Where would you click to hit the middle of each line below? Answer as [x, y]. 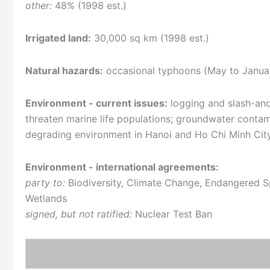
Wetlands [46, 199]
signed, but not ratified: [79, 214]
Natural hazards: [64, 71]
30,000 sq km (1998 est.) [150, 38]
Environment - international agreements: [122, 167]
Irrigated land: [58, 38]
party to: [45, 183]
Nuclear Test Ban [172, 214]
